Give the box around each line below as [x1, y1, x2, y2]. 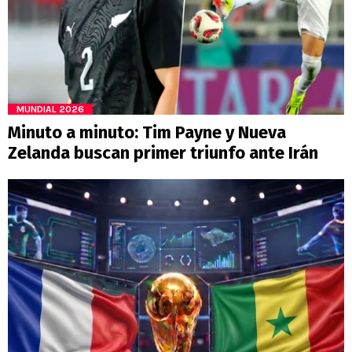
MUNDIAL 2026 [16, 103, 84, 115]
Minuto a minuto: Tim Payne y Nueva [8, 121, 286, 143]
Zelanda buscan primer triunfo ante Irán [8, 141, 318, 163]
